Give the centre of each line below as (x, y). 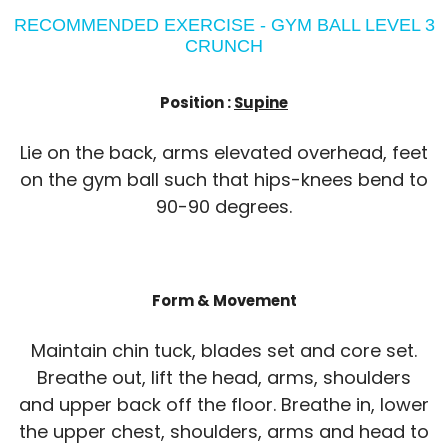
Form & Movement (224, 300)
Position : (197, 102)
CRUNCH (224, 45)
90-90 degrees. (224, 206)
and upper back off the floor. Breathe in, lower (224, 404)
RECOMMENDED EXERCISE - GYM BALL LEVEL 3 (224, 24)
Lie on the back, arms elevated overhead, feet (224, 152)
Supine (261, 102)
